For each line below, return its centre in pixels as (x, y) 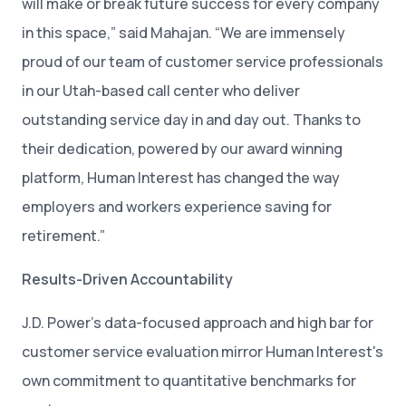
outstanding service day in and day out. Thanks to (191, 119)
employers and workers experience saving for (177, 206)
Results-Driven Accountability (127, 279)
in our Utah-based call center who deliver (161, 90)
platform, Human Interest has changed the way (181, 177)
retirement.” (63, 235)
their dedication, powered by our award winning (182, 148)
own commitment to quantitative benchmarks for (189, 380)
